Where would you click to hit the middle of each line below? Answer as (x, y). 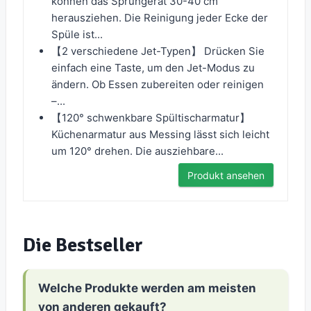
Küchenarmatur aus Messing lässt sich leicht (160, 135)
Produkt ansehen (226, 176)
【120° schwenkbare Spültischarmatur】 (151, 118)
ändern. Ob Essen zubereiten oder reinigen (158, 85)
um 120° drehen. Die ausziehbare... (137, 151)
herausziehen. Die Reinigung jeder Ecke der (160, 18)
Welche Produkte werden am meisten (147, 288)
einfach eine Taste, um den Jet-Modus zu (153, 68)
